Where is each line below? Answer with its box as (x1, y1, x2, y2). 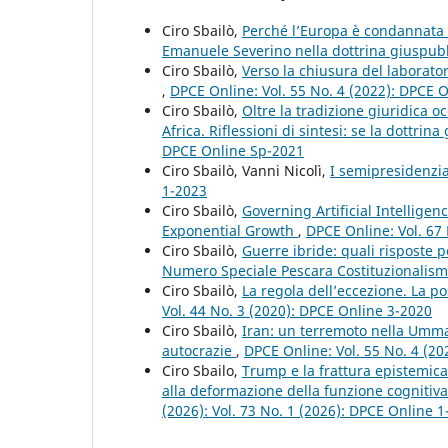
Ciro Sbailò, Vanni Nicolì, (162, 160, 330, 180)
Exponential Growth (162, 220, 298, 240)
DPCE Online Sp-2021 (162, 140, 304, 160)
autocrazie (162, 340, 236, 360)
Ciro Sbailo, (162, 360, 242, 380)
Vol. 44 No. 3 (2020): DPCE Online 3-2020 (162, 300, 432, 320)
